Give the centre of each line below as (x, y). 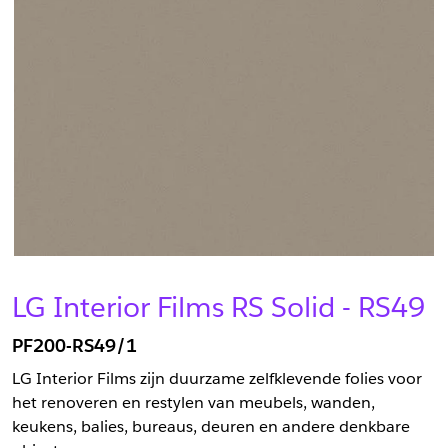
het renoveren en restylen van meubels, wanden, (193, 402)
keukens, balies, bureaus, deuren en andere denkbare (211, 426)
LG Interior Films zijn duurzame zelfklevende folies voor (217, 378)
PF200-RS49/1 (74, 345)
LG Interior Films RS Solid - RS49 (218, 306)
